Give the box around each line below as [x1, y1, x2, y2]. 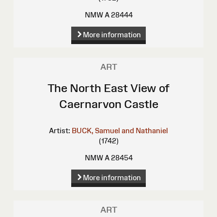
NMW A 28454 [84, 154, 133, 162]
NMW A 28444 [84, 11, 133, 19]
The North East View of [47, 81, 170, 95]
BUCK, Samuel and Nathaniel [72, 126, 168, 135]
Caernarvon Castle [59, 97, 158, 111]
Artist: [49, 126, 70, 135]
